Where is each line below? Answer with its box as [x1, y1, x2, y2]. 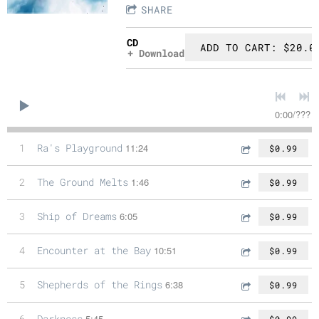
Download [133, 46, 185, 60]
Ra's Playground [37, 141, 122, 155]
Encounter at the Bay [37, 244, 151, 258]
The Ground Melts [37, 175, 128, 189]
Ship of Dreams [37, 209, 117, 224]
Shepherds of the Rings [37, 278, 162, 292]
